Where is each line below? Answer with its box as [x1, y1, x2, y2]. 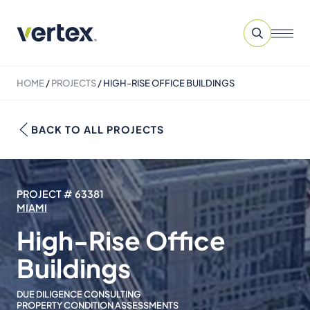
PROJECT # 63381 [17, 188, 104, 200]
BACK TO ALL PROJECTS [31, 123, 164, 136]
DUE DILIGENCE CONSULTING [17, 288, 140, 300]
